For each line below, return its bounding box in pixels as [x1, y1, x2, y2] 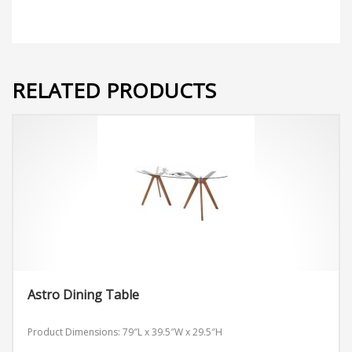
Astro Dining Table [27, 286, 139, 304]
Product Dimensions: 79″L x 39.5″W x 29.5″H [27, 325, 222, 339]
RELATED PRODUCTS [12, 76, 216, 105]
